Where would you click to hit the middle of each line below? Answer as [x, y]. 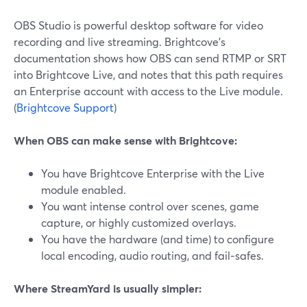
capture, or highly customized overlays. [139, 222]
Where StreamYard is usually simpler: [108, 288]
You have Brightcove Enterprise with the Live [153, 173]
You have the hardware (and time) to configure [158, 239]
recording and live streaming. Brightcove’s [120, 41]
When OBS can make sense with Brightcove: [125, 140]
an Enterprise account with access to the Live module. [148, 91]
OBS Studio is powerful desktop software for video [138, 25]
